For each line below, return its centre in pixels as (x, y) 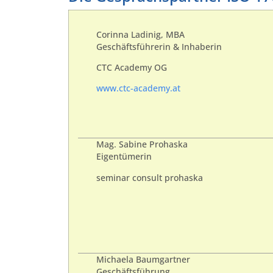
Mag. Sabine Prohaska (142, 145)
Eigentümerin (124, 157)
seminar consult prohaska (150, 178)
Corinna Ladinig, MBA (140, 34)
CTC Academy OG (132, 68)
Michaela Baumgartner (143, 260)
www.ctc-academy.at (138, 89)
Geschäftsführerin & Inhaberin (159, 47)
